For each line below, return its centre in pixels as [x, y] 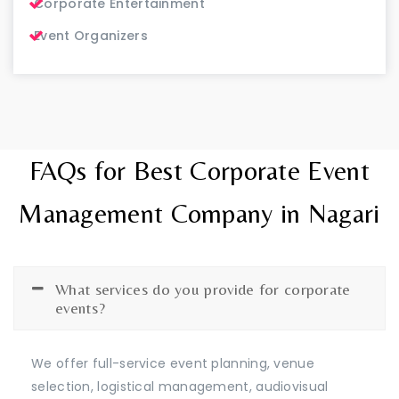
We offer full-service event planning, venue [173, 363]
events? [81, 307]
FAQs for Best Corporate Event [199, 170]
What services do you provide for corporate [203, 289]
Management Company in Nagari [199, 213]
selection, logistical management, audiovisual [180, 386]
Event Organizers [91, 35]
